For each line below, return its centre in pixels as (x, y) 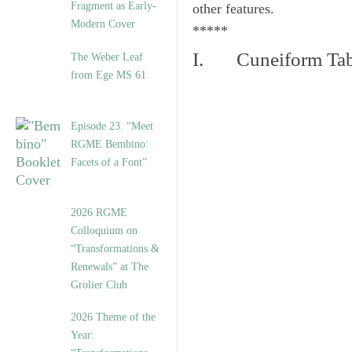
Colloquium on (104, 231)
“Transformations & (115, 249)
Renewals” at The (110, 267)
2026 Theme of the (113, 317)
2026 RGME (99, 213)
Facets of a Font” (109, 162)
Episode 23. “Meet (112, 126)
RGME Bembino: (110, 144)
